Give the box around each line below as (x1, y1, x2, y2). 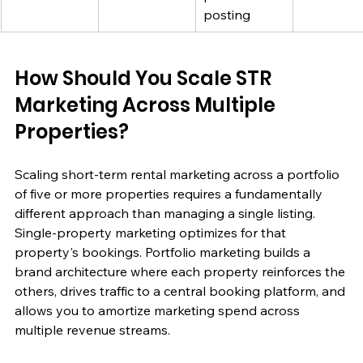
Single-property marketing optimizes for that (15, 224, 289, 241)
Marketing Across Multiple (15, 91, 280, 118)
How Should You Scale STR (15, 64, 275, 92)
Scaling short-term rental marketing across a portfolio (15, 165, 343, 182)
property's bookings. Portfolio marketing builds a (15, 243, 314, 260)
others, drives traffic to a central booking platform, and (15, 282, 348, 299)
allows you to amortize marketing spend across (15, 301, 303, 318)
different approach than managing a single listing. (15, 204, 318, 221)
